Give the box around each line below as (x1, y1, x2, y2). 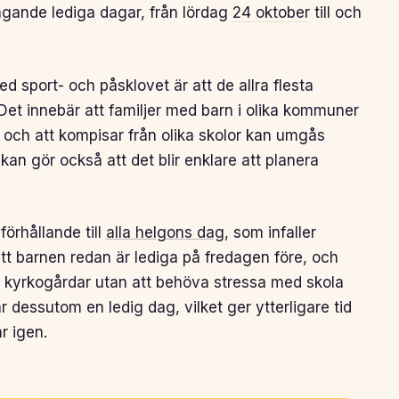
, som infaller (224, 224, 316, 242)
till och (309, 4, 362, 22)
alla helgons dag (105, 224, 224, 242)
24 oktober (232, 4, 310, 22)
